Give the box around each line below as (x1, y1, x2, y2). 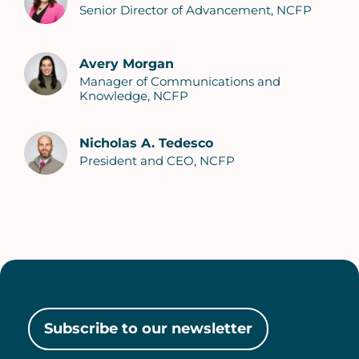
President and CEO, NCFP (79, 153, 235, 169)
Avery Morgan (79, 56, 174, 72)
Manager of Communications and (79, 74, 280, 90)
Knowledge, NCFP (79, 88, 188, 104)
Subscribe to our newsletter (44, 320, 252, 338)
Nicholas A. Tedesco (79, 135, 213, 151)
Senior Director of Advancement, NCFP (79, 2, 312, 18)
